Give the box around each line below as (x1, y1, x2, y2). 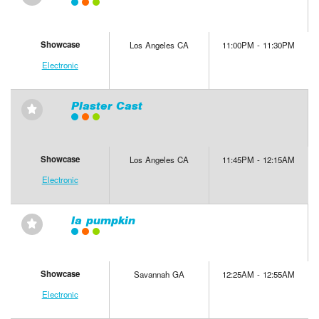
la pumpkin (70, 214, 135, 228)
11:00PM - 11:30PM (222, 39, 296, 51)
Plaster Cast (70, 99, 142, 113)
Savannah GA (133, 268, 185, 281)
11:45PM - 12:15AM (222, 154, 296, 166)
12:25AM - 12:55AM (222, 268, 296, 281)
